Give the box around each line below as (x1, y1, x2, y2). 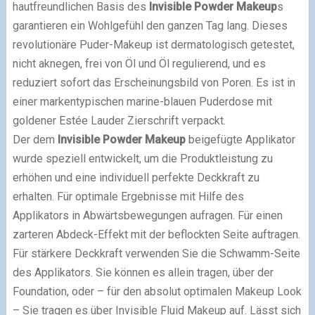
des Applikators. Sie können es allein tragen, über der (12, 266, 274, 280)
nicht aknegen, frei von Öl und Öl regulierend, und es (12, 57, 266, 71)
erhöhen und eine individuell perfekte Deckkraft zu (12, 171, 259, 185)
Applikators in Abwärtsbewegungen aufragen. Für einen (12, 209, 283, 223)
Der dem (12, 133, 58, 147)
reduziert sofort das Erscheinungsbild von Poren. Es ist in (12, 76, 295, 90)
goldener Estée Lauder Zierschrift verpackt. (12, 114, 226, 128)
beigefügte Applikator (188, 133, 295, 147)
